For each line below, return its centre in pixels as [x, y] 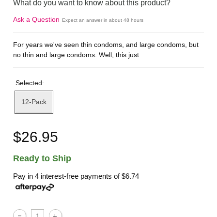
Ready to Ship [42, 159]
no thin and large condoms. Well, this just [76, 55]
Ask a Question [37, 19]
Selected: [31, 83]
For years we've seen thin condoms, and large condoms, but [106, 45]
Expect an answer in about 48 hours [103, 20]
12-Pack [34, 102]
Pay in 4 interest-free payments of [68, 176]
